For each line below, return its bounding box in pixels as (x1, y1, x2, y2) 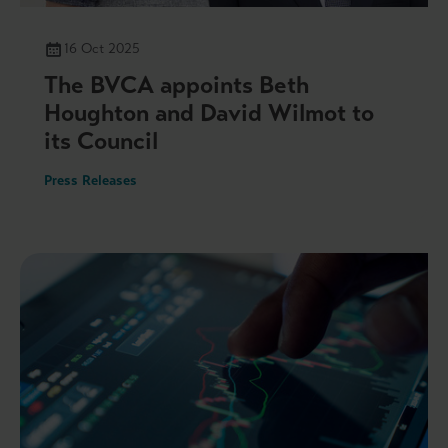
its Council (44, 125, 158, 156)
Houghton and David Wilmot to (44, 97, 374, 128)
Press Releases (44, 171, 137, 189)
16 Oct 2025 (64, 39, 140, 57)
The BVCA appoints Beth (44, 69, 309, 100)
